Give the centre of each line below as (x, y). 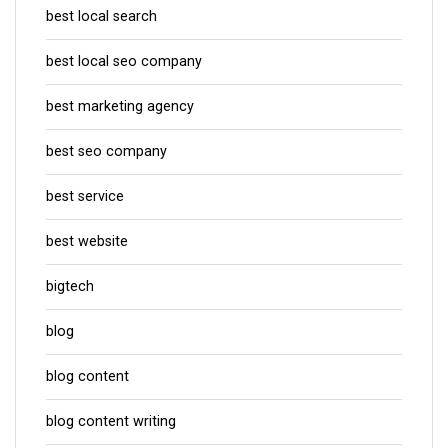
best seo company (106, 151)
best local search (101, 16)
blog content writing (111, 421)
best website (87, 241)
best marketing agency (120, 106)
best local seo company (124, 61)
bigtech (70, 286)
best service (85, 196)
